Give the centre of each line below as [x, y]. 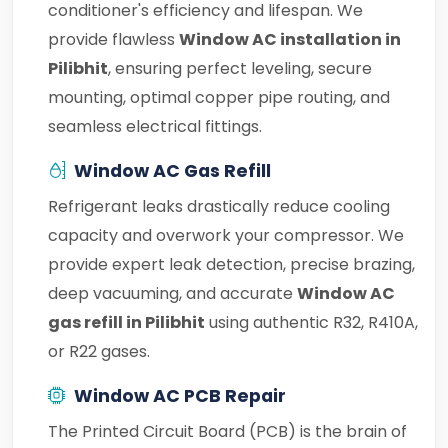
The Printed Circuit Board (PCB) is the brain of [227, 431]
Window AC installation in [290, 39]
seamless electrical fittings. [155, 126]
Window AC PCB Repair [180, 396]
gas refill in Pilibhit [126, 322]
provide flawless [113, 39]
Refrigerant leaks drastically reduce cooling [219, 206]
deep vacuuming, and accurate [172, 293]
